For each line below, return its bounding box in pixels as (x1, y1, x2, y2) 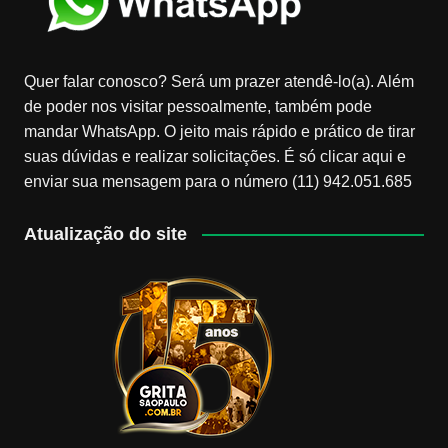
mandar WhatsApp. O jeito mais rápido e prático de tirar (23, 122, 415, 140)
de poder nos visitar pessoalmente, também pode (23, 97, 372, 115)
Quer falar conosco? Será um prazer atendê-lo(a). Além (23, 72, 414, 90)
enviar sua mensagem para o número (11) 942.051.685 (23, 172, 412, 190)
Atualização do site (23, 223, 187, 244)
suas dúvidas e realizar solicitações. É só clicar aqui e (23, 147, 406, 165)
